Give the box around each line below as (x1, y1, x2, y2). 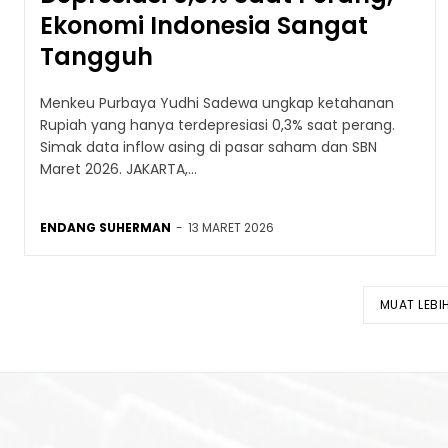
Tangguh (40, 39, 153, 73)
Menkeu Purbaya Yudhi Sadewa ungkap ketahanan (40, 92, 394, 113)
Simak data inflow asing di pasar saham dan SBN (40, 136, 377, 157)
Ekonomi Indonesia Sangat (40, 8, 368, 42)
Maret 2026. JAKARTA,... (40, 158, 197, 179)
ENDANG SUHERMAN (40, 218, 171, 236)
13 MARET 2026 (188, 218, 274, 236)
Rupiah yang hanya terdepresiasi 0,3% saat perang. (40, 114, 395, 135)
